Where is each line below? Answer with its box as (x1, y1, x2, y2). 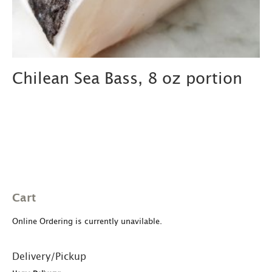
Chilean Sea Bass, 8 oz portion (12, 71, 242, 87)
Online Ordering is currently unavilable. (12, 218, 162, 226)
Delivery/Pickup (12, 252, 86, 262)
